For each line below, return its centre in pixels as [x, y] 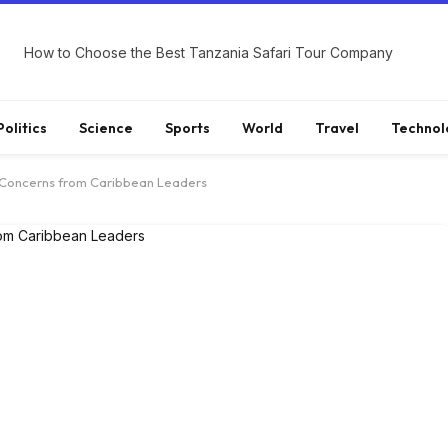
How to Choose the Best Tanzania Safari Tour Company [209, 52]
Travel [337, 127]
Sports [187, 127]
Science [106, 127]
